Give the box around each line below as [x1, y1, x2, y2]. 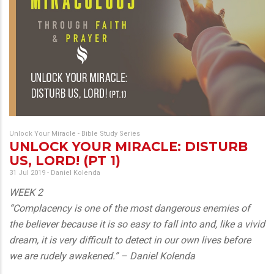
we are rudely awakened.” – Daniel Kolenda [9, 250, 195, 262]
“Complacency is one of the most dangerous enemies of [9, 202, 250, 214]
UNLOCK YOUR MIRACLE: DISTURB [9, 138, 248, 154]
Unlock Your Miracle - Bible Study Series [9, 129, 140, 138]
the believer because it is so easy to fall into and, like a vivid [9, 218, 265, 230]
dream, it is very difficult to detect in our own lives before [9, 234, 251, 246]
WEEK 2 [9, 186, 43, 198]
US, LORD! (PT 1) [9, 152, 120, 168]
